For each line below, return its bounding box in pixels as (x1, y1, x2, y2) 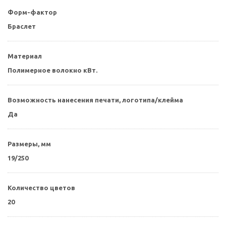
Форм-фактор (8, 9, 57, 16)
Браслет (8, 23, 36, 30)
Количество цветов (8, 184, 75, 192)
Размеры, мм (8, 140, 51, 148)
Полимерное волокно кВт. (8, 67, 97, 74)
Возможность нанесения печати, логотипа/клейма (8, 96, 183, 104)
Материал (8, 52, 42, 60)
